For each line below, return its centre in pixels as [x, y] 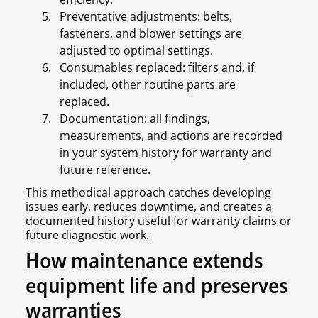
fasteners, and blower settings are [151, 34]
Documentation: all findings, [135, 119]
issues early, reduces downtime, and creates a [149, 207]
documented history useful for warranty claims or [159, 221]
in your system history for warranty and [166, 153]
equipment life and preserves [157, 285]
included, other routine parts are [148, 85]
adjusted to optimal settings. [136, 51]
